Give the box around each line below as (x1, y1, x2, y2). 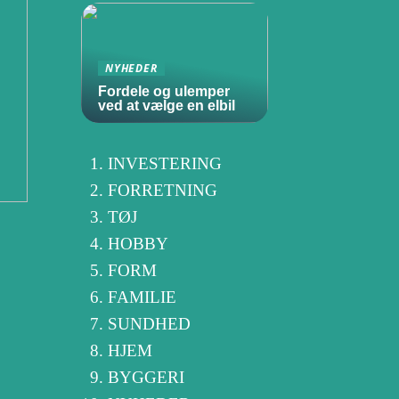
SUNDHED (108, 314, 191, 333)
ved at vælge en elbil (98, 98, 235, 113)
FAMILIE (108, 288, 176, 306)
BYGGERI (108, 368, 184, 387)
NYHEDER (105, 61, 158, 75)
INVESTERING (108, 154, 222, 173)
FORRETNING (108, 181, 217, 199)
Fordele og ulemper (98, 84, 230, 99)
